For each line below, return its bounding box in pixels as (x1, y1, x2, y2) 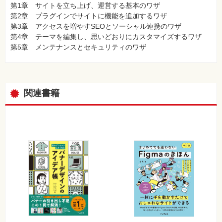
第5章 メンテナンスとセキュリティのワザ (10, 43, 146, 51)
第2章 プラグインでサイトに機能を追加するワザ (10, 11, 167, 20)
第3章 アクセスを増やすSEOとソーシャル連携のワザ (10, 22, 181, 30)
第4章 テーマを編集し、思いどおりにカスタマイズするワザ (10, 32, 202, 41)
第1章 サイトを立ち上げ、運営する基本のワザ (10, 1, 160, 9)
